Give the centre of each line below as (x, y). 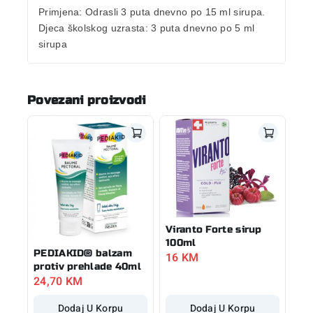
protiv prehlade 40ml (88, 266)
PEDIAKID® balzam (83, 253)
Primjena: (60, 12)
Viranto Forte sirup (214, 230)
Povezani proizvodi (87, 101)
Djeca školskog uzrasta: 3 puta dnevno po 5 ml (147, 28)
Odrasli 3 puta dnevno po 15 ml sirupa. (174, 12)
